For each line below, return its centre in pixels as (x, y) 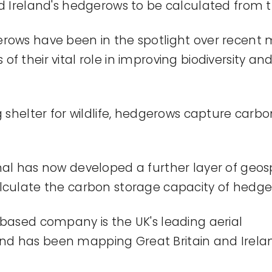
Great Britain (173, 242)
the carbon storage (102, 188)
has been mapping (77, 242)
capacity (189, 188)
